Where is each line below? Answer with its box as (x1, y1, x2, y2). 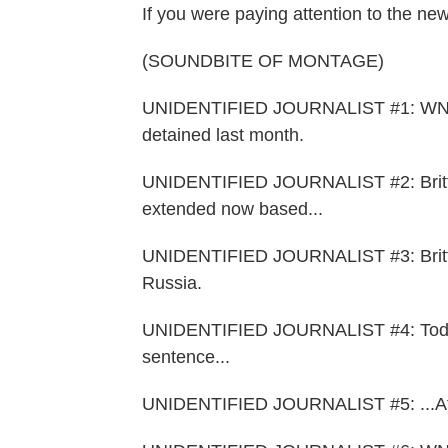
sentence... (142, 347, 230, 367)
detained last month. (142, 125, 304, 145)
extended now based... (142, 199, 323, 219)
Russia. (142, 273, 202, 293)
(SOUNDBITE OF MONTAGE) (142, 51, 384, 71)
